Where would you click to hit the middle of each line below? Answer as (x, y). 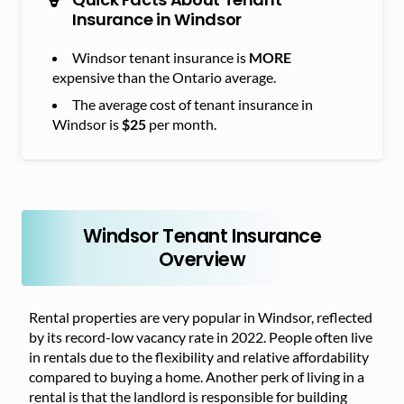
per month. (181, 124)
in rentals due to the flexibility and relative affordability (199, 357)
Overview (202, 259)
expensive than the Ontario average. (164, 77)
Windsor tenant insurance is (161, 57)
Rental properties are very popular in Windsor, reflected (201, 317)
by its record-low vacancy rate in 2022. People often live (201, 337)
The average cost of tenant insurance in (193, 104)
